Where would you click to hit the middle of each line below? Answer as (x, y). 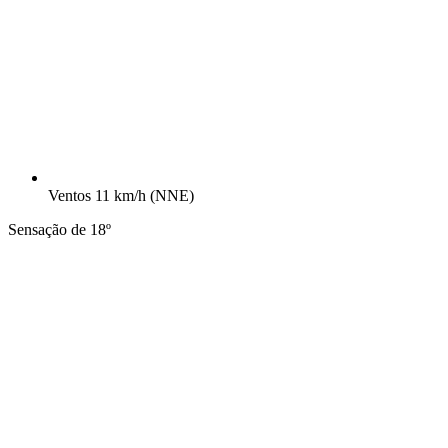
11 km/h (122, 196)
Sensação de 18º (59, 230)
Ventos (69, 196)
